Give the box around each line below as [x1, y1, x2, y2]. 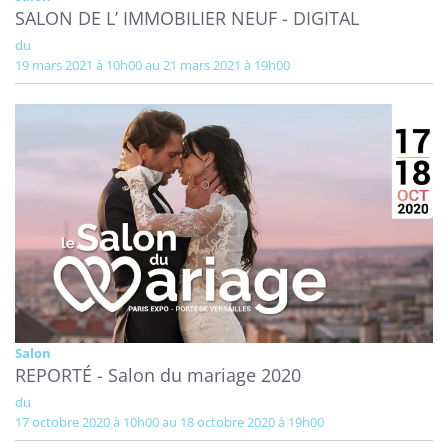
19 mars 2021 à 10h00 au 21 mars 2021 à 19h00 [22, 56, 290, 74]
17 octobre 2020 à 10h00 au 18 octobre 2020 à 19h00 [22, 412, 324, 431]
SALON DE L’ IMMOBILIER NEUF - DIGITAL [15, 6, 359, 30]
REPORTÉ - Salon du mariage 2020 [15, 362, 301, 387]
